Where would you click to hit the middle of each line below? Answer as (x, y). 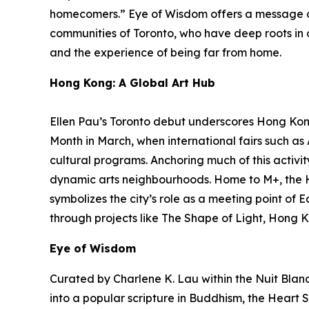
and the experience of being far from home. (166, 53)
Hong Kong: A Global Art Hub (132, 83)
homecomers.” (88, 14)
